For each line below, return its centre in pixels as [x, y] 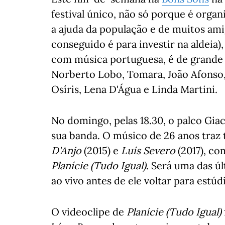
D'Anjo [66, 150]
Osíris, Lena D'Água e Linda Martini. [134, 89]
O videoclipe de [89, 212]
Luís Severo [147, 150]
